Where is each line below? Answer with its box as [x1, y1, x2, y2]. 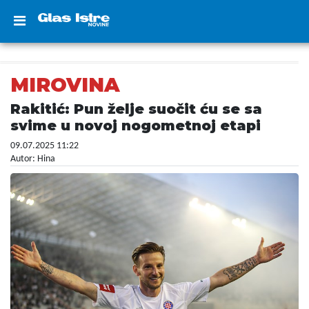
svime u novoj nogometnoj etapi [10, 117, 261, 134]
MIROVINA [10, 73, 120, 97]
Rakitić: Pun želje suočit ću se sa [10, 101, 262, 117]
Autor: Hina [10, 154, 55, 164]
